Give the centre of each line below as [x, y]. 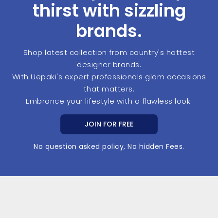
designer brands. [109, 64]
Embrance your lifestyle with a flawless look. [109, 101]
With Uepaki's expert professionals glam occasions [109, 76]
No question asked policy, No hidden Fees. [109, 146]
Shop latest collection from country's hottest [109, 52]
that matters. [109, 89]
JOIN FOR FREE [109, 124]
